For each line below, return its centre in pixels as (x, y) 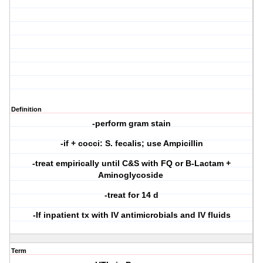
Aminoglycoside (131, 175)
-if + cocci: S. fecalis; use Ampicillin (131, 144)
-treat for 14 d (132, 195)
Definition (26, 109)
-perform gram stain (132, 124)
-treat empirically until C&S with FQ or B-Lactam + (132, 163)
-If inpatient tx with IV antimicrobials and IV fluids (131, 215)
